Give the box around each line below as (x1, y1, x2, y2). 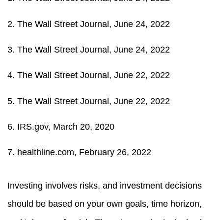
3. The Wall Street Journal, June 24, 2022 (7, 44, 170, 55)
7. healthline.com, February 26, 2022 (7, 147, 151, 158)
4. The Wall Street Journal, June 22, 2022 (7, 70, 170, 81)
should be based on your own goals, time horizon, (7, 198, 202, 209)
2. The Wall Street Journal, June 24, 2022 (7, 18, 170, 29)
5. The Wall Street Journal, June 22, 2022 (7, 95, 170, 106)
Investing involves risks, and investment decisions (7, 180, 202, 191)
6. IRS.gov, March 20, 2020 (7, 121, 117, 132)
